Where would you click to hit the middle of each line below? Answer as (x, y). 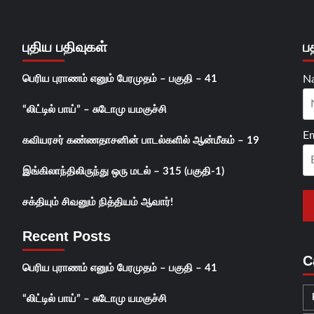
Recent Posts (66, 236)
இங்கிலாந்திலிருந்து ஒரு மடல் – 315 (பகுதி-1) (123, 171)
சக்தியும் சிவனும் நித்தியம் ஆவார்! (97, 202)
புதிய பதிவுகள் (64, 47)
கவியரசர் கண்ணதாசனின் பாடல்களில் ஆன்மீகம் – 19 (141, 140)
